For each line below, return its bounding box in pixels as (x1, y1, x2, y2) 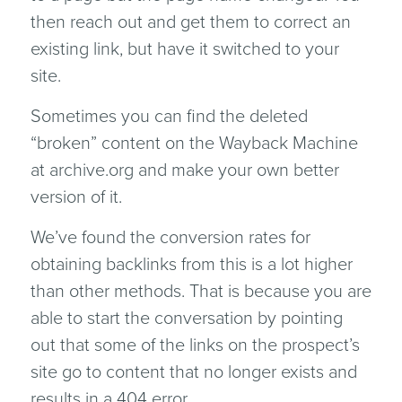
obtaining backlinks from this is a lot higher (30, 254, 353, 275)
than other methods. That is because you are (30, 281, 371, 302)
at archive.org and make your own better (30, 160, 339, 181)
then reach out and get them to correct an (30, 12, 351, 33)
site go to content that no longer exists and (30, 362, 357, 383)
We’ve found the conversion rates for (30, 227, 310, 249)
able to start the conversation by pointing (30, 308, 343, 329)
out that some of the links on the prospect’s (30, 335, 360, 356)
